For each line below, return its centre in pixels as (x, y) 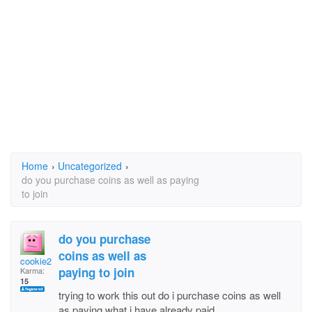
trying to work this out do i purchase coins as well (170, 295)
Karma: (32, 270)
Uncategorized (90, 166)
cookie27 (38, 261)
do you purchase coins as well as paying (110, 180)
